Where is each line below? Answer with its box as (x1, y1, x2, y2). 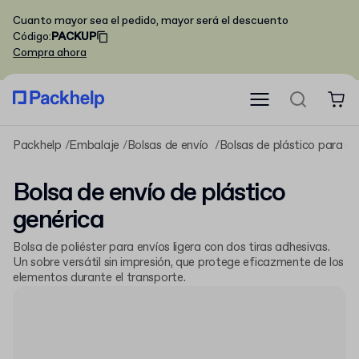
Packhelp (13, 138, 62, 154)
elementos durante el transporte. (13, 270, 186, 286)
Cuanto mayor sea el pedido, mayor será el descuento (13, 14, 288, 28)
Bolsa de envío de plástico (13, 176, 285, 210)
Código (13, 30, 49, 44)
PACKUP (51, 30, 96, 44)
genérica (13, 204, 104, 237)
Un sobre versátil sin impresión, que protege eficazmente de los (13, 255, 345, 271)
